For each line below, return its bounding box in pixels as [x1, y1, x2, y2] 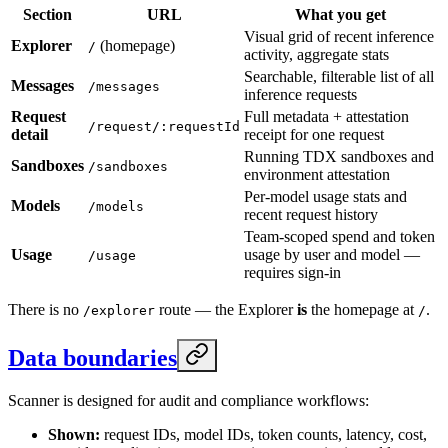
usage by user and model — [244, 245, 420, 263]
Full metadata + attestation [244, 107, 409, 125]
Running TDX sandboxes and [244, 147, 434, 165]
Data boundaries [8, 344, 177, 371]
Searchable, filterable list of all [244, 67, 434, 85]
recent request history [244, 205, 378, 223]
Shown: [48, 425, 100, 443]
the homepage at [307, 300, 418, 318]
